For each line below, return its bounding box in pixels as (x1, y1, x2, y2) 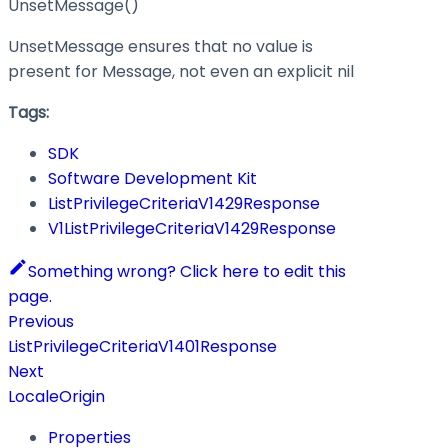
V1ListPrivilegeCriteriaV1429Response (48, 216, 336, 240)
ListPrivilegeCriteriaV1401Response (8, 334, 277, 358)
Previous (8, 309, 74, 333)
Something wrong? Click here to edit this (28, 259, 346, 283)
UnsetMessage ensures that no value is (8, 34, 313, 58)
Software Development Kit (48, 166, 257, 190)
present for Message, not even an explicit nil (8, 59, 354, 83)
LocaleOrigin (8, 384, 105, 408)
